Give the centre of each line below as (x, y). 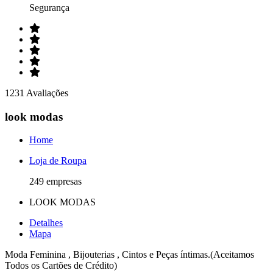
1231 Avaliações (37, 93)
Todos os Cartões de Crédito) (61, 266)
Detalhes (46, 223)
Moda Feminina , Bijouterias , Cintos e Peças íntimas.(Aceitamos (129, 255)
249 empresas (55, 182)
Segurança (49, 8)
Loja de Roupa (58, 161)
